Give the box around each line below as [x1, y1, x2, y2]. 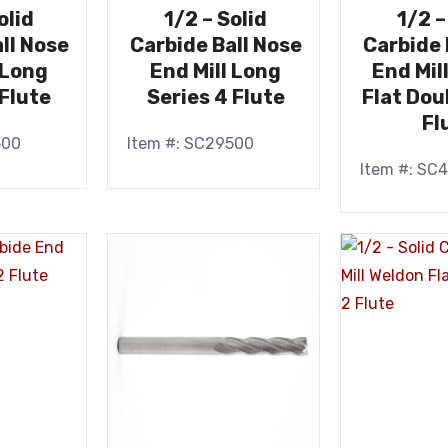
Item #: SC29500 [127, 134, 255, 153]
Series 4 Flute [146, 85, 285, 109]
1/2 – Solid [164, 7, 268, 31]
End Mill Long [150, 59, 282, 83]
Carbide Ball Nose [129, 33, 302, 57]
